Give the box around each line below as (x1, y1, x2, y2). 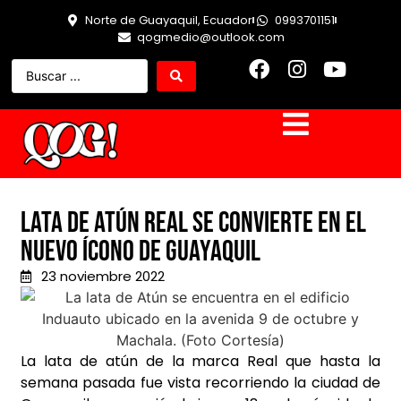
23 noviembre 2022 (40, 267, 165, 286)
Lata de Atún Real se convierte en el (21, 206, 366, 242)
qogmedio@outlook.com (136, 29, 285, 46)
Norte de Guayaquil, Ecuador (85, 12, 252, 29)
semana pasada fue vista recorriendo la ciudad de (21, 372, 380, 394)
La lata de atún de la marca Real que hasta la (21, 351, 380, 372)
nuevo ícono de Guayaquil (21, 235, 260, 270)
